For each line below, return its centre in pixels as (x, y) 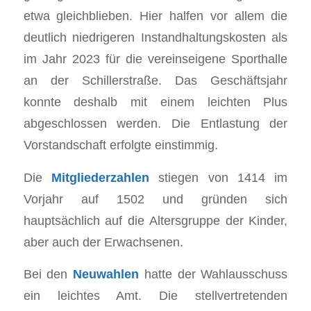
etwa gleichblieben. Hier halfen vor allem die (155, 15)
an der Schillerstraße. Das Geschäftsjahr (155, 80)
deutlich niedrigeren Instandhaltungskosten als (155, 37)
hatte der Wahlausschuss (213, 274)
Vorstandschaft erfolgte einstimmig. (120, 144)
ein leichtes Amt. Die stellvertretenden (155, 296)
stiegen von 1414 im (218, 177)
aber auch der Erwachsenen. (103, 242)
